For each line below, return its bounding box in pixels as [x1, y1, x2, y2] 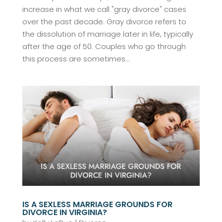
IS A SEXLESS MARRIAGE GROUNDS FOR [22, 198, 172, 210]
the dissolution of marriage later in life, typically [22, 29, 193, 40]
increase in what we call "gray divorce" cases [22, 4, 186, 15]
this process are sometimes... [22, 54, 130, 64]
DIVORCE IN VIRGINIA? [22, 206, 107, 218]
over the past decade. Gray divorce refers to [22, 16, 186, 27]
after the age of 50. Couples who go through [22, 41, 186, 52]
